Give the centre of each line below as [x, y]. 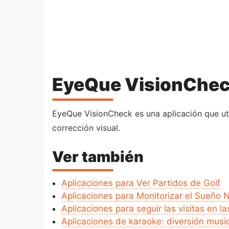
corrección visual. [86, 128]
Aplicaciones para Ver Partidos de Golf [141, 183]
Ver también [98, 156]
